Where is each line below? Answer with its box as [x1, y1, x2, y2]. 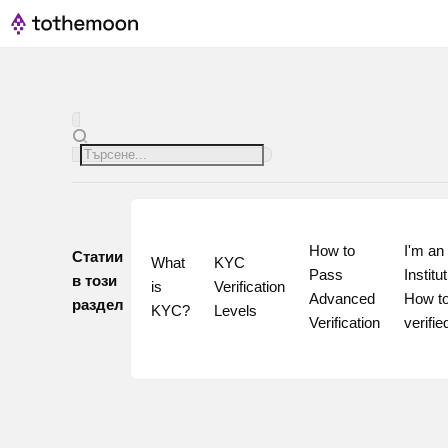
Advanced [308, 290, 375, 307]
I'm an [403, 242, 444, 259]
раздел [72, 296, 124, 313]
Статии [72, 248, 123, 265]
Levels [213, 302, 257, 319]
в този [72, 272, 117, 289]
